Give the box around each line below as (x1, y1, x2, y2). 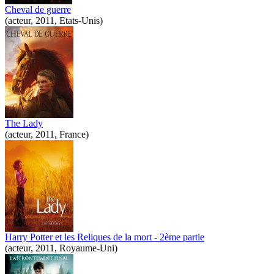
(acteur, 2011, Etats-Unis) (5, 15, 103, 26)
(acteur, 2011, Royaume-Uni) (5, 242, 117, 253)
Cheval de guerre (5, 4, 71, 15)
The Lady (5, 117, 43, 128)
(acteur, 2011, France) (5, 128, 89, 139)
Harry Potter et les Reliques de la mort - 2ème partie (5, 231, 204, 242)
